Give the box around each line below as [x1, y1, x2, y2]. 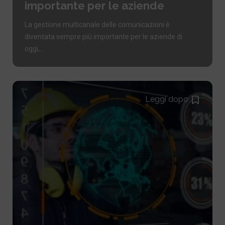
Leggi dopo [145, 94, 189, 104]
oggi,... [24, 44, 44, 53]
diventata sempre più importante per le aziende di [24, 32, 182, 41]
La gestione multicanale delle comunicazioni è [24, 20, 170, 29]
